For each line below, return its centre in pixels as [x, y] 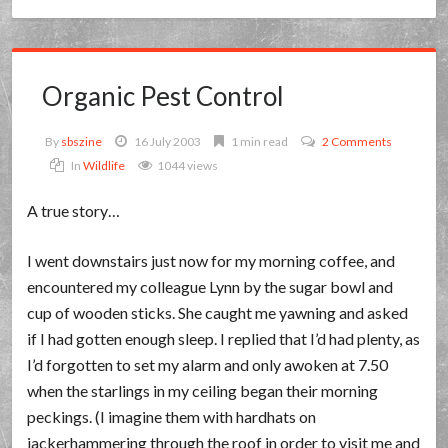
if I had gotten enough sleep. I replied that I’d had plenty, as [224, 338]
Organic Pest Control [163, 96]
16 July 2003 [168, 141]
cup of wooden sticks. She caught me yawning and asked [218, 312]
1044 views [188, 165]
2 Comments [357, 141]
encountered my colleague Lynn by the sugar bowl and [210, 286]
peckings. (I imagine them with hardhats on [172, 416]
